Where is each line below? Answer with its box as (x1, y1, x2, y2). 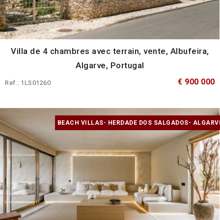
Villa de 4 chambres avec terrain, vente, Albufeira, (11, 46, 209, 56)
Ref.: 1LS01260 (5, 79, 51, 86)
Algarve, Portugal (76, 60, 144, 70)
